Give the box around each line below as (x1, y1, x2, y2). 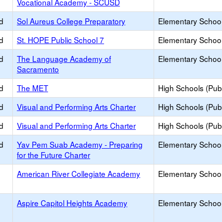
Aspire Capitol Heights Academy (17, 197, 127, 208)
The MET (17, 82, 48, 93)
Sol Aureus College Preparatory (17, 15, 125, 26)
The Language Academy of (17, 53, 111, 64)
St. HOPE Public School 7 (17, 34, 104, 45)
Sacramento (17, 63, 59, 74)
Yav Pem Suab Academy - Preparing (17, 139, 143, 150)
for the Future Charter (17, 149, 90, 160)
